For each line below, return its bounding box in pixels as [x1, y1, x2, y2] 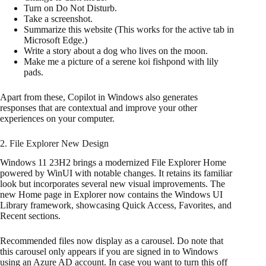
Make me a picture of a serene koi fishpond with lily [24, 56, 218, 66]
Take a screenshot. [24, 13, 93, 24]
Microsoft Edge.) [24, 34, 87, 45]
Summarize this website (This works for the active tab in [24, 24, 234, 34]
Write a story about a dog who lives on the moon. [24, 45, 208, 56]
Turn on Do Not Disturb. [24, 2, 117, 13]
